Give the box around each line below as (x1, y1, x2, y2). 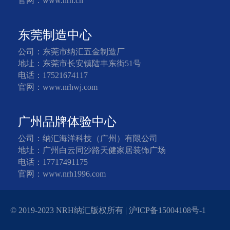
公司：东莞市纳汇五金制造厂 (18, 47, 125, 56)
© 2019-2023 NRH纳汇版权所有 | (10, 205, 129, 215)
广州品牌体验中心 (18, 114, 117, 128)
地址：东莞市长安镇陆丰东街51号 (18, 59, 141, 68)
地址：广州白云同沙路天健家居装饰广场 (18, 145, 166, 155)
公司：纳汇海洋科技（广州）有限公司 (18, 133, 158, 143)
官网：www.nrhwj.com (18, 82, 98, 91)
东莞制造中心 (18, 28, 92, 42)
